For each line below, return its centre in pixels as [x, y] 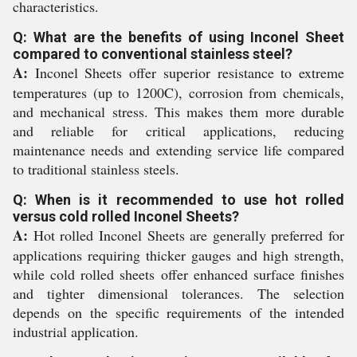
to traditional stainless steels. [96, 169]
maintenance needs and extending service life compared [178, 150]
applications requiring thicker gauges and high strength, [178, 255]
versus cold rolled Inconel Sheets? [126, 216]
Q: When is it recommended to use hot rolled [178, 200]
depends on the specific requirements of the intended [178, 312]
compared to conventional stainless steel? [153, 54]
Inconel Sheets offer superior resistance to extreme [186, 73]
